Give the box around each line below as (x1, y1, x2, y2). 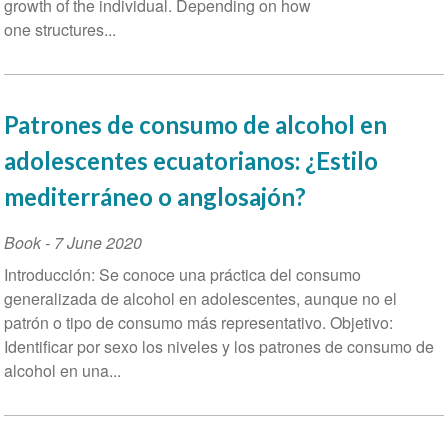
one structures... (3, 18, 116, 42)
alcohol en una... (3, 359, 121, 383)
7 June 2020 (53, 231, 142, 255)
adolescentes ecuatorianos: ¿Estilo (3, 146, 378, 176)
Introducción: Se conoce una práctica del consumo (3, 263, 361, 287)
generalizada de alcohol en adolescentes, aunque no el (3, 287, 397, 311)
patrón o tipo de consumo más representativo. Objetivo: (3, 311, 393, 335)
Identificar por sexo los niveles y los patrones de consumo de (3, 335, 434, 359)
